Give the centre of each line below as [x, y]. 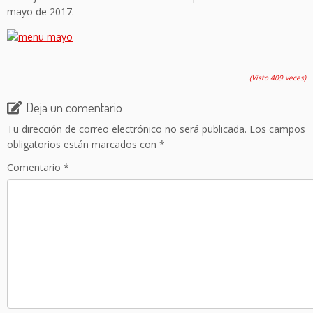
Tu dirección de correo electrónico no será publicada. [127, 129]
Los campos [277, 129]
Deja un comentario [74, 108]
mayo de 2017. [41, 12]
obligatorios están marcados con [83, 145]
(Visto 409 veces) [278, 78]
